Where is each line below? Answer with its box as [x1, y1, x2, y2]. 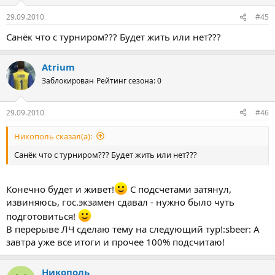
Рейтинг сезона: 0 [96, 76, 161, 86]
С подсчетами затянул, [128, 183, 231, 195]
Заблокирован [42, 76, 94, 86]
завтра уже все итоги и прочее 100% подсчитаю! [6, 236, 225, 248]
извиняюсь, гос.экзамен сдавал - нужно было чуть [6, 196, 234, 208]
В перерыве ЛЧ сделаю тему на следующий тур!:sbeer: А [6, 223, 260, 235]
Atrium [42, 61, 75, 73]
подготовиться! [6, 210, 78, 222]
